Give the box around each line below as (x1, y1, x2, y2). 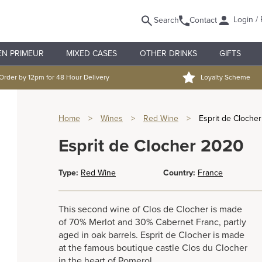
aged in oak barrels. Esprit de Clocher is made (58, 229, 244, 242)
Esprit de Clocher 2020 (58, 135, 244, 157)
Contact (189, 15, 217, 25)
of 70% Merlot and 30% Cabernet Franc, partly (58, 216, 246, 229)
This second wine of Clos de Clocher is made (58, 204, 242, 216)
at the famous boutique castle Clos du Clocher (58, 242, 247, 254)
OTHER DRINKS (139, 49, 197, 58)
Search (154, 15, 179, 25)
